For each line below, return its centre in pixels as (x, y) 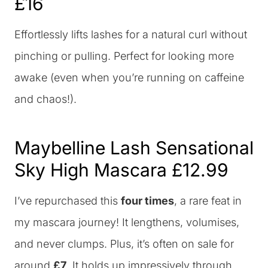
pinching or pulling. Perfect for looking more (124, 56)
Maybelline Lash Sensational (134, 147)
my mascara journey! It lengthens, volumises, (127, 222)
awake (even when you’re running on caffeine (129, 77)
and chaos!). (45, 99)
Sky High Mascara (91, 170)
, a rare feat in (208, 200)
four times (147, 200)
